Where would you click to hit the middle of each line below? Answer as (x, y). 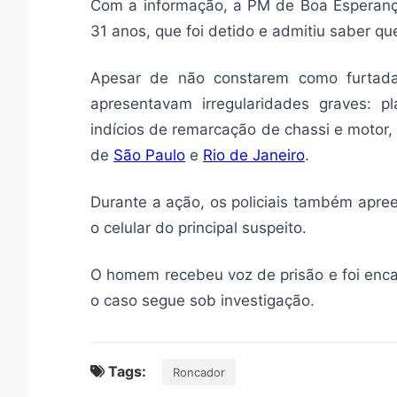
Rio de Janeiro (254, 156)
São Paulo (149, 156)
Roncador (199, 373)
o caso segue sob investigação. (202, 301)
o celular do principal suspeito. (201, 228)
